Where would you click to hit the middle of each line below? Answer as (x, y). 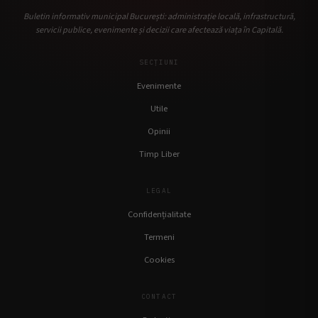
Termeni (159, 237)
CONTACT (159, 297)
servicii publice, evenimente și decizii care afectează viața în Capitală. (159, 31)
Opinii (159, 132)
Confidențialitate (159, 215)
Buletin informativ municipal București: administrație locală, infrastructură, (159, 17)
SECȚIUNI (159, 62)
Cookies (159, 260)
